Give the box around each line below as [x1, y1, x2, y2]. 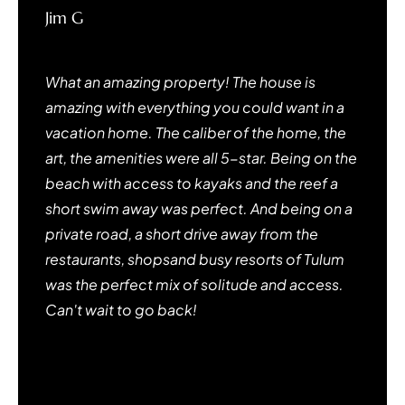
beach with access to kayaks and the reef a [45, 173, 338, 193]
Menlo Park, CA [45, 33, 136, 50]
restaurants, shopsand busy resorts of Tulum [45, 249, 344, 268]
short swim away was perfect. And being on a [45, 198, 353, 218]
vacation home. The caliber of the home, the [45, 122, 346, 142]
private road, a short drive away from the [45, 223, 318, 243]
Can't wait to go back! [45, 299, 197, 319]
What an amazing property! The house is [45, 71, 316, 91]
